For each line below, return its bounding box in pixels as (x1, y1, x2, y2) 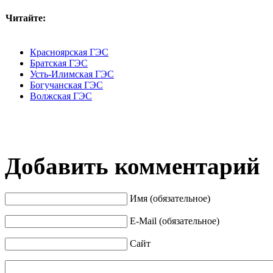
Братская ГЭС (30, 57, 88, 68)
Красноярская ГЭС (30, 46, 108, 57)
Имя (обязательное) (130, 193, 210, 204)
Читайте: (5, 12, 46, 23)
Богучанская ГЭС (30, 79, 103, 90)
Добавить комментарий (5, 152, 260, 179)
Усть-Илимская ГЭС (30, 68, 114, 79)
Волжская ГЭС (30, 90, 92, 101)
